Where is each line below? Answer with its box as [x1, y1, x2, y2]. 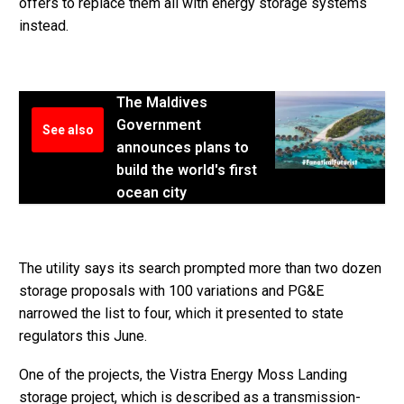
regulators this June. [19, 326, 147, 344]
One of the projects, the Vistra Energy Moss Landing [19, 365, 347, 383]
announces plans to [116, 139, 249, 157]
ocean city [116, 184, 187, 202]
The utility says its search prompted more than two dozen [19, 259, 381, 277]
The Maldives [116, 94, 207, 112]
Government [116, 116, 201, 134]
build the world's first [116, 161, 257, 179]
